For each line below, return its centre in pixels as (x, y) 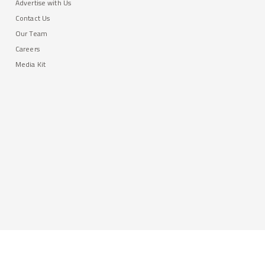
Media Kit (31, 64)
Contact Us (33, 18)
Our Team (31, 33)
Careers (28, 49)
